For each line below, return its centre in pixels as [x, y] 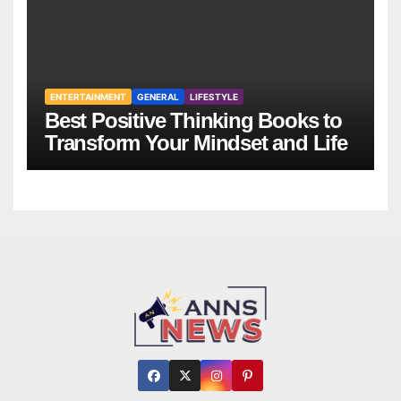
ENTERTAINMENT [88, 97]
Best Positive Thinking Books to [193, 121]
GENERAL [158, 97]
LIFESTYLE [214, 97]
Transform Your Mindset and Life [196, 143]
